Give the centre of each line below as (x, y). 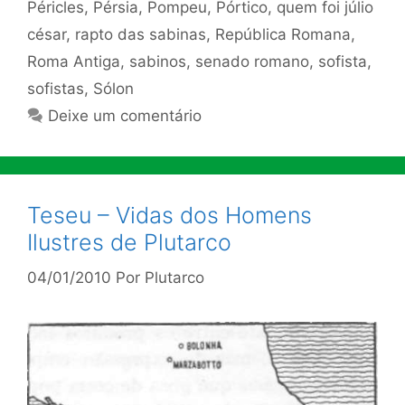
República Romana (283, 35)
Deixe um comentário (125, 116)
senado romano (252, 62)
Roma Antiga (74, 62)
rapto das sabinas (141, 35)
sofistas (56, 89)
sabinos (158, 62)
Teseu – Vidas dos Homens (170, 216)
